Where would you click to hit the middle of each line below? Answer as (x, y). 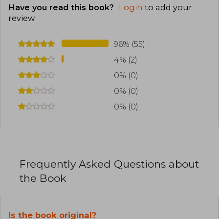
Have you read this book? (62, 7)
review (21, 18)
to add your (167, 7)
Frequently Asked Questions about (109, 164)
